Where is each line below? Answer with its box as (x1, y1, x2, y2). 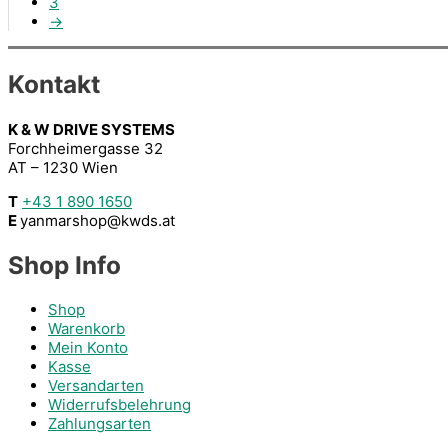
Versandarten (48, 376, 144, 395)
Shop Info (8, 249, 121, 280)
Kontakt (8, 69, 100, 100)
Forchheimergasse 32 (8, 138, 163, 158)
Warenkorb (48, 319, 125, 338)
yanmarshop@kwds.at (20, 210, 175, 230)
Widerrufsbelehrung (48, 395, 191, 414)
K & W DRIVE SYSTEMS (8, 119, 175, 139)
